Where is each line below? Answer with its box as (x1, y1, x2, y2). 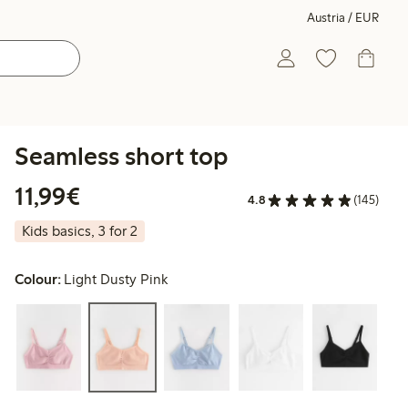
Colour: (15, 270, 61, 289)
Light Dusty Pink (64, 270, 168, 289)
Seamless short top (15, 140, 228, 171)
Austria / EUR (307, 10, 379, 25)
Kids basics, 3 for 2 (22, 222, 138, 240)
